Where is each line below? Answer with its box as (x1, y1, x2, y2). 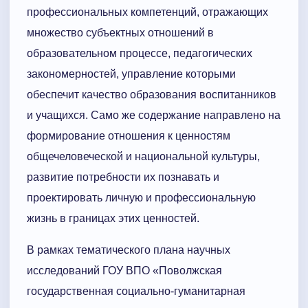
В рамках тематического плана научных (27, 244, 230, 256)
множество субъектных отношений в (27, 27, 214, 39)
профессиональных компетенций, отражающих (27, 6, 268, 19)
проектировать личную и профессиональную (27, 192, 256, 204)
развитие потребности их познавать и (27, 171, 219, 184)
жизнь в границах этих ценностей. (27, 212, 199, 225)
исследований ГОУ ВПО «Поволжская (27, 265, 222, 277)
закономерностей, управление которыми (27, 68, 236, 80)
